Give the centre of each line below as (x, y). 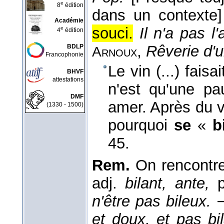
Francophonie (64, 54)
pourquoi (141, 125)
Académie (69, 20)
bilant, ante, (167, 183)
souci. (112, 33)
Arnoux (114, 52)
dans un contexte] (157, 15)
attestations (68, 79)
